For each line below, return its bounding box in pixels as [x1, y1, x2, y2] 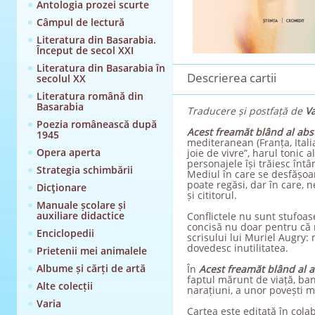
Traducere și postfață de [186, 104, 305, 117]
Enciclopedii [36, 226, 94, 240]
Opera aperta [36, 146, 101, 159]
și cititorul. [186, 188, 237, 202]
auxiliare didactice [36, 209, 124, 222]
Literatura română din [36, 89, 143, 103]
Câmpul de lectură [36, 15, 124, 29]
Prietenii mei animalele [36, 244, 147, 257]
